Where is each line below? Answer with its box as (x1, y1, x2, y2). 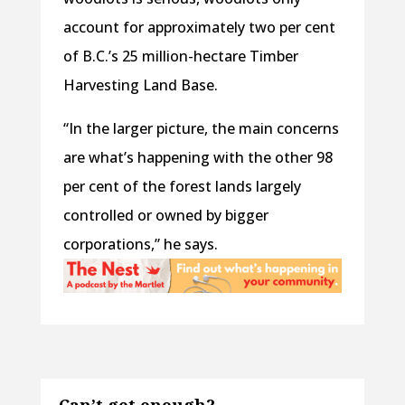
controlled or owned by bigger (62, 205, 268, 226)
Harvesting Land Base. (62, 75, 218, 96)
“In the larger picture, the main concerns (62, 118, 339, 139)
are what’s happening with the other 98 (62, 147, 333, 168)
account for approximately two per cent (62, 17, 335, 38)
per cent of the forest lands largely (62, 176, 301, 197)
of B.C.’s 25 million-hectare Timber (62, 46, 298, 67)
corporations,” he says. (62, 234, 218, 255)
